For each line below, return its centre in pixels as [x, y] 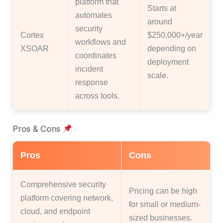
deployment [168, 61]
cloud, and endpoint [55, 211]
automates [94, 15]
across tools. [97, 95]
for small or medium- [165, 204]
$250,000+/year [175, 35]
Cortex [32, 35]
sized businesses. [161, 217]
